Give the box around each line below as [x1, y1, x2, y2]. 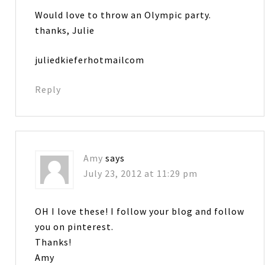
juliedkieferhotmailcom [35, 54, 145, 66]
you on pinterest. [35, 221, 114, 233]
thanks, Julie [35, 24, 95, 37]
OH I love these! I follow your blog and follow [35, 205, 245, 218]
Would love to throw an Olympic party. [35, 9, 212, 21]
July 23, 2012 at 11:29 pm [83, 167, 198, 180]
